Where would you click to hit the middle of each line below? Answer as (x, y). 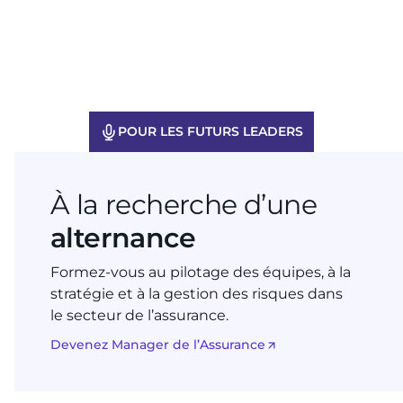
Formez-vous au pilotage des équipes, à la (201, 273)
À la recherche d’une (184, 205)
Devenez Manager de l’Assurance (158, 345)
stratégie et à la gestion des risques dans (197, 294)
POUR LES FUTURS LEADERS (210, 132)
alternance (123, 238)
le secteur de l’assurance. (139, 316)
